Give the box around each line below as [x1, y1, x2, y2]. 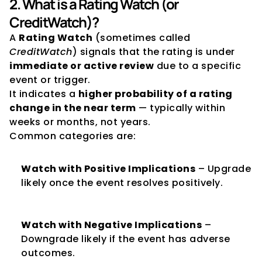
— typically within [136, 101, 225, 115]
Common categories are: [9, 129, 136, 143]
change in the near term [9, 101, 136, 115]
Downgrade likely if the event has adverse [21, 232, 230, 246]
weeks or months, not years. [9, 115, 151, 129]
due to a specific [154, 59, 241, 73]
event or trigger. [9, 73, 91, 87]
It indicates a [9, 87, 78, 101]
